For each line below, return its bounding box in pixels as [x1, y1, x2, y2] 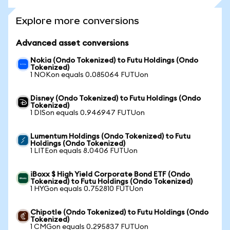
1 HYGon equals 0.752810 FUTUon [30, 185, 143, 193]
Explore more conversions [16, 15, 139, 26]
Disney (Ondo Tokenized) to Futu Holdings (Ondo [30, 95, 201, 102]
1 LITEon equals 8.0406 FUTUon [30, 147, 138, 155]
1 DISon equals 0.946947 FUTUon [30, 109, 145, 117]
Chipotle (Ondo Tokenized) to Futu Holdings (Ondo [30, 209, 208, 216]
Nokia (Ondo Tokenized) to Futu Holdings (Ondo [30, 57, 198, 64]
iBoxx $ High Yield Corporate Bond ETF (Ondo [30, 171, 190, 178]
